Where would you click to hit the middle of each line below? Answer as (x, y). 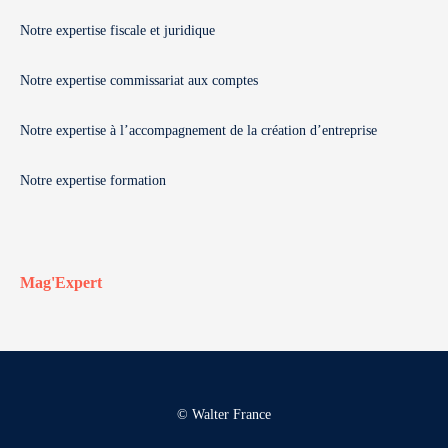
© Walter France (224, 414)
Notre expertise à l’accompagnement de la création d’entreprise (198, 130)
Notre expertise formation (93, 180)
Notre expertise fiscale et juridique (117, 30)
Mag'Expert (61, 282)
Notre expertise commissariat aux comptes (139, 80)
